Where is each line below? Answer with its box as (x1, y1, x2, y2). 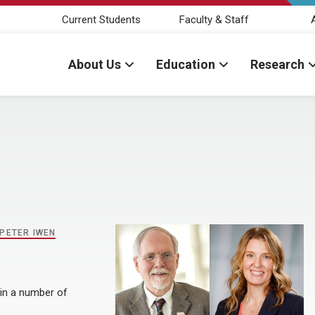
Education (156, 57, 215, 72)
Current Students (62, 13, 141, 26)
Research (250, 57, 304, 72)
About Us (68, 57, 121, 72)
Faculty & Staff (179, 13, 249, 26)
